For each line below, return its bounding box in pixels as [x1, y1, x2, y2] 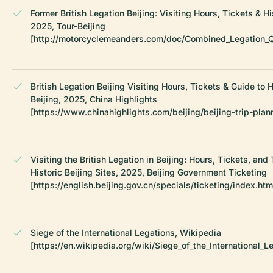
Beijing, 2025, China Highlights [30, 93, 157, 104]
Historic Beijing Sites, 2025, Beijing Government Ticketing [30, 166, 267, 177]
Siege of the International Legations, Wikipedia [30, 227, 221, 238]
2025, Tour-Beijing [30, 20, 105, 31]
